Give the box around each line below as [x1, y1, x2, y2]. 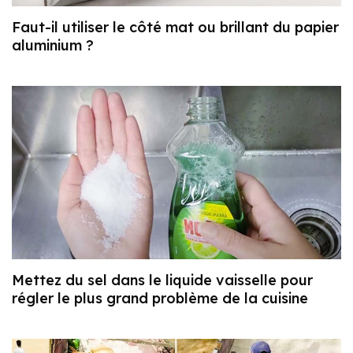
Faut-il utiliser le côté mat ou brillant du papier [12, 18, 339, 37]
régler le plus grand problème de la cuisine [12, 288, 308, 307]
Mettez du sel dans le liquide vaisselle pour [12, 270, 313, 289]
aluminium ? [12, 36, 94, 55]
